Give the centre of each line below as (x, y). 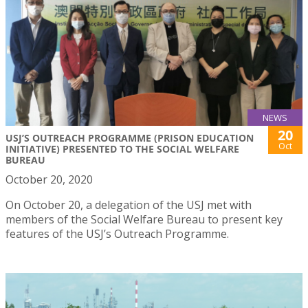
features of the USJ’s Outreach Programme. (117, 233)
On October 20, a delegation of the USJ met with (129, 205)
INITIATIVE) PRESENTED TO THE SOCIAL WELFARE (122, 148)
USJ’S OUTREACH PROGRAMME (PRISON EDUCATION (130, 137)
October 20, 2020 (49, 179)
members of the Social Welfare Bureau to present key (144, 219)
